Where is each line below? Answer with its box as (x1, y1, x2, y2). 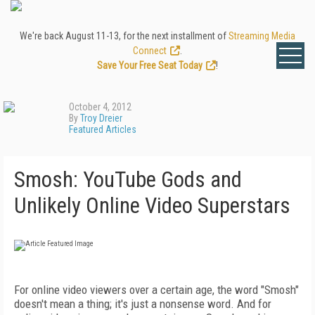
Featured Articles (69, 124, 136, 135)
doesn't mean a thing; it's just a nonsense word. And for (14, 297, 271, 311)
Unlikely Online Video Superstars (14, 193, 290, 219)
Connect (133, 45, 167, 56)
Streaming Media (229, 30, 295, 41)
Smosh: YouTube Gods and (14, 167, 242, 193)
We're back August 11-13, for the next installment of (20, 30, 229, 41)
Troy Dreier (80, 112, 122, 124)
